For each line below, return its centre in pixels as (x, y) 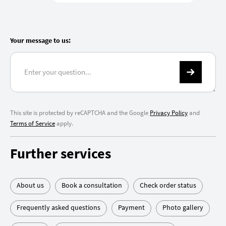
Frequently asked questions (59, 208)
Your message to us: (40, 41)
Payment (131, 208)
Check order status (168, 185)
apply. (64, 124)
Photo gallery (183, 208)
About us (30, 185)
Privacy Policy (169, 113)
